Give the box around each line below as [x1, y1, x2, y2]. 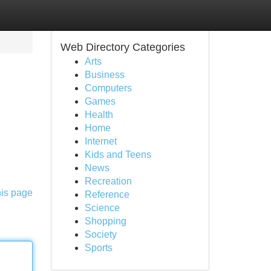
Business [84, 70, 125, 80]
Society [84, 229, 117, 240]
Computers [84, 83, 132, 93]
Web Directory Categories [60, 41, 185, 53]
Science [84, 203, 120, 213]
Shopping [84, 216, 126, 226]
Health [84, 109, 113, 120]
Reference [84, 189, 129, 200]
